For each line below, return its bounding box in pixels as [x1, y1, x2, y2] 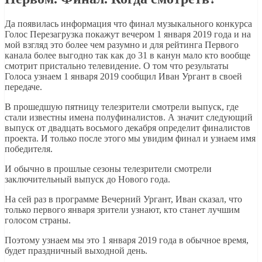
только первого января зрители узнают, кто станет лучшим [5, 204, 240, 215]
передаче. [5, 81, 42, 92]
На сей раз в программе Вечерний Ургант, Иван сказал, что [5, 194, 242, 204]
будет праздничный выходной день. [5, 245, 147, 256]
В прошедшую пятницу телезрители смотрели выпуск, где [5, 101, 239, 112]
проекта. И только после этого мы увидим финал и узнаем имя [5, 133, 256, 143]
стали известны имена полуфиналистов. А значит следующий [5, 112, 253, 122]
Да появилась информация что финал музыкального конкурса [5, 18, 252, 29]
